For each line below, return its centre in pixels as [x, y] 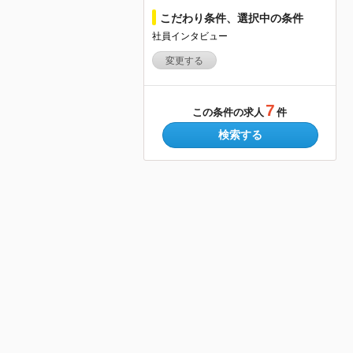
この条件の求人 [228, 113]
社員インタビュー [190, 36]
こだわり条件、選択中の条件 [232, 18]
